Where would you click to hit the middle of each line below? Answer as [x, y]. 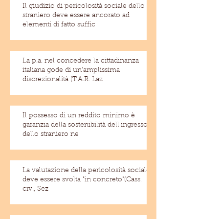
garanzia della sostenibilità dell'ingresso [85, 125]
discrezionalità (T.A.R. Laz [63, 80]
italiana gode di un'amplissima [71, 70]
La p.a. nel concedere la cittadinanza [81, 61]
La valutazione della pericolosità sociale [86, 171]
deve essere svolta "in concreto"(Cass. [82, 180]
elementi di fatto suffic [59, 25]
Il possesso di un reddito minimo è [79, 116]
